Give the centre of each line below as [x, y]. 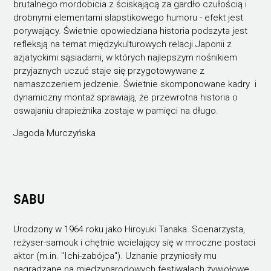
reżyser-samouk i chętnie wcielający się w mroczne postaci [135, 243]
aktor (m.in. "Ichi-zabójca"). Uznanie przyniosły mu [115, 256]
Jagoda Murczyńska [55, 133]
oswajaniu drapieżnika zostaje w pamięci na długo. [116, 111]
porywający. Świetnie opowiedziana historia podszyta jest [131, 31]
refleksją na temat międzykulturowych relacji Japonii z [123, 44]
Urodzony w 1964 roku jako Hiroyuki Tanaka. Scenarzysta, [129, 230]
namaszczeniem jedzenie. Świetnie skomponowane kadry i [135, 84]
